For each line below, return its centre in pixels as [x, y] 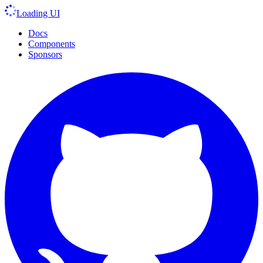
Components [52, 44]
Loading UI [38, 13]
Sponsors [45, 54]
